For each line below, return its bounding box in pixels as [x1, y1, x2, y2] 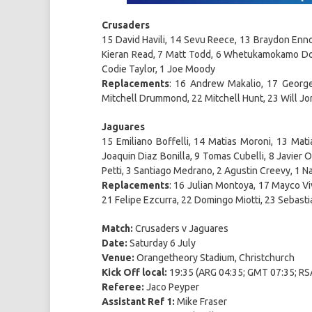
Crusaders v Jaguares [133, 222, 228, 234]
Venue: [102, 251, 134, 263]
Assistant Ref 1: [102, 295, 175, 307]
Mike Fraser [175, 295, 227, 307]
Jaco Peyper [144, 281, 199, 292]
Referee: [102, 281, 144, 292]
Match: [102, 222, 133, 234]
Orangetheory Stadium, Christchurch [134, 251, 295, 263]
